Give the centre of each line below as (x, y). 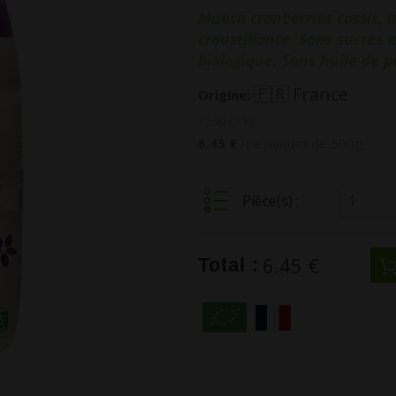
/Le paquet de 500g (301, 144)
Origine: (224, 95)
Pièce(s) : (270, 201)
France (320, 95)
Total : (228, 265)
